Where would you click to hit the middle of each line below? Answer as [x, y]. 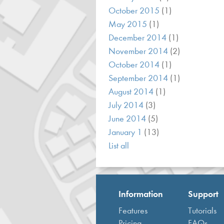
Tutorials [202, 211]
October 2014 [135, 65]
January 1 [126, 132]
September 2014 [139, 78]
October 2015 [135, 11]
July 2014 [127, 105]
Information [141, 194]
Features [133, 211]
